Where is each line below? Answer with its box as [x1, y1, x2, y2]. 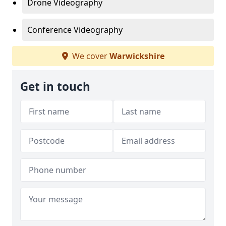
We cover [70, 50, 109, 62]
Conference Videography [27, 24, 123, 35]
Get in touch [20, 79, 90, 94]
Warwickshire [109, 50, 164, 62]
